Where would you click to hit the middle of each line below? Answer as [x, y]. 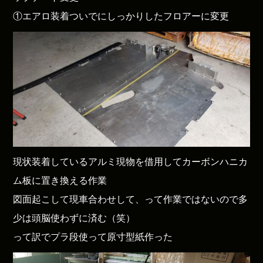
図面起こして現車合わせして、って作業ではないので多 [131, 199]
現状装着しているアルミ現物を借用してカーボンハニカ [131, 161]
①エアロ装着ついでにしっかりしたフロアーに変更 [121, 16]
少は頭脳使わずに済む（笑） [74, 218]
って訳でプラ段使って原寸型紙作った [93, 237]
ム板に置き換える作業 [60, 180]
